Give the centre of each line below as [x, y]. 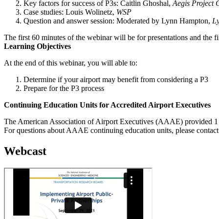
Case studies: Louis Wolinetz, [70, 12]
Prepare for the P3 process [64, 88]
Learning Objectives [37, 46]
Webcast [25, 151]
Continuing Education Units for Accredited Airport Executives [107, 105]
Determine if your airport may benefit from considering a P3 [116, 80]
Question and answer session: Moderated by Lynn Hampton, [118, 21]
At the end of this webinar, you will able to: [71, 63]
